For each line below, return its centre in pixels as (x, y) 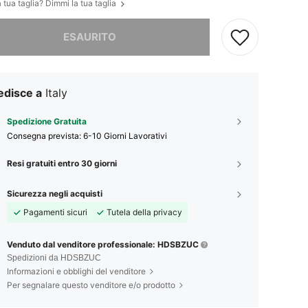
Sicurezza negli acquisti (55, 193)
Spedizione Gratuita (47, 121)
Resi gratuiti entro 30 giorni (62, 163)
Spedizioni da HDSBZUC (54, 257)
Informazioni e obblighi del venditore (76, 271)
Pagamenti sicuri (55, 212)
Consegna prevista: (45, 135)
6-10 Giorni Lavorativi (125, 135)
